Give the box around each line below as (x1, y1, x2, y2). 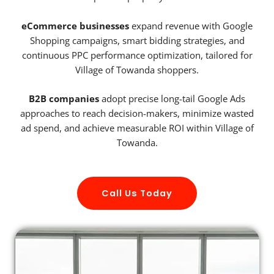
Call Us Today (102, 187, 172, 199)
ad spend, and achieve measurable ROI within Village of (20, 122, 254, 135)
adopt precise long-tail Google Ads (99, 92, 245, 105)
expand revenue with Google (129, 19, 253, 32)
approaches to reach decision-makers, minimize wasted (20, 107, 254, 120)
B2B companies (29, 92, 99, 105)
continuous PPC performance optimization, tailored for (21, 48, 253, 61)
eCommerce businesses (21, 19, 129, 32)
